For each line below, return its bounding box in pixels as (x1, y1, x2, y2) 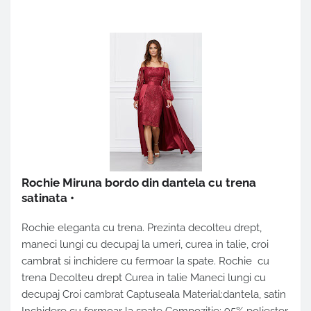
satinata (22, 191, 67, 205)
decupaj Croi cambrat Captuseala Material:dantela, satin (22, 288, 286, 301)
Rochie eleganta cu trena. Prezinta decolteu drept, (22, 221, 262, 235)
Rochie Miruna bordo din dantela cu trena (22, 176, 256, 190)
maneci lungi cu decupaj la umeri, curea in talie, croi (22, 238, 269, 251)
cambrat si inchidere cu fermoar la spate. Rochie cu (22, 255, 269, 268)
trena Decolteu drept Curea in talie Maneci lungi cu (22, 271, 266, 285)
